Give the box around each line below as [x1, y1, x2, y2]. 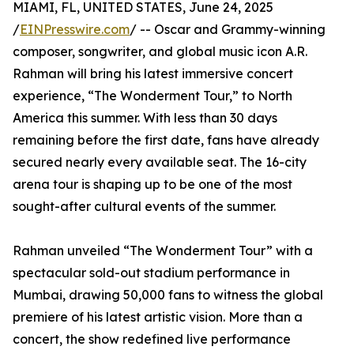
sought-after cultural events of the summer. [13, 198, 276, 215]
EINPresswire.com [20, 21, 130, 38]
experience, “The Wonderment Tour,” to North [13, 88, 292, 104]
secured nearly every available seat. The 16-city [13, 154, 307, 171]
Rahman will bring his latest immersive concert [13, 66, 293, 82]
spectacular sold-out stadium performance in [13, 265, 290, 281]
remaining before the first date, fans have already [13, 132, 319, 149]
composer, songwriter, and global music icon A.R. [13, 43, 307, 60]
